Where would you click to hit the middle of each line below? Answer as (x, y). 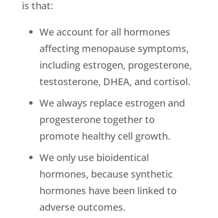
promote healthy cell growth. (105, 136)
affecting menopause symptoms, (114, 49)
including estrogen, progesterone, (115, 65)
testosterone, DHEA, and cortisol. (115, 82)
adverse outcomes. (82, 207)
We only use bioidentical (94, 158)
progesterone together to (97, 120)
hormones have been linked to (108, 191)
